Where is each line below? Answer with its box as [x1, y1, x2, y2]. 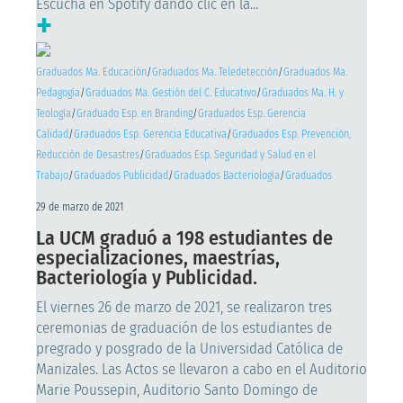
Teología [36, 107, 71, 120]
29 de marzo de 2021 [36, 201, 123, 213]
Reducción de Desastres [36, 148, 139, 161]
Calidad [36, 128, 68, 140]
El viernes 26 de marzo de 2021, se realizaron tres [36, 298, 332, 317]
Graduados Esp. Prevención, [232, 128, 351, 140]
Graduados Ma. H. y [262, 86, 344, 99]
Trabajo [36, 169, 68, 182]
